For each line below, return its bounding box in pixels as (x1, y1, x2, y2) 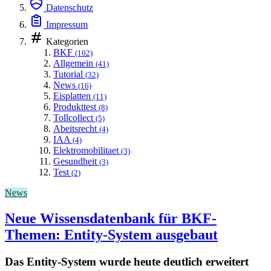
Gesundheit (53, 155, 97, 166)
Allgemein (53, 57, 93, 68)
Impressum (46, 19, 88, 30)
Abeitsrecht (53, 123, 97, 134)
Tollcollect (53, 112, 93, 123)
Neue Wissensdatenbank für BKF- (5, 210, 217, 226)
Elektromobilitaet (53, 145, 119, 155)
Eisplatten (53, 90, 91, 101)
